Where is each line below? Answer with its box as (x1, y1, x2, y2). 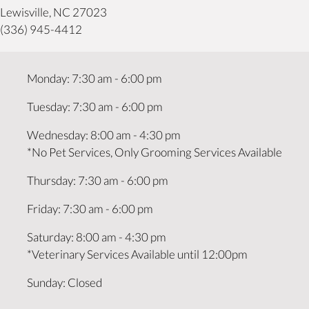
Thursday (27, 173, 73, 188)
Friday (27, 201, 58, 217)
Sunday (27, 275, 63, 290)
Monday (27, 71, 67, 86)
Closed (68, 275, 102, 290)
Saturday (27, 230, 71, 245)
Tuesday (27, 99, 68, 114)
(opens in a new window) (106, 4, 226, 19)
